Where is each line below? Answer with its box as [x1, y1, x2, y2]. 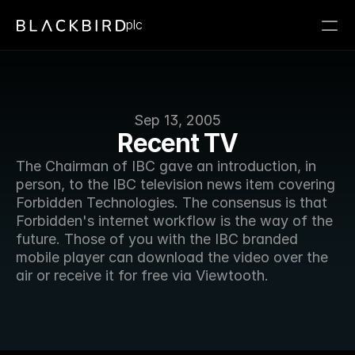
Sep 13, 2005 [134, 112, 221, 128]
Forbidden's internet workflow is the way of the [16, 212, 333, 229]
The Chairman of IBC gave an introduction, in [16, 158, 316, 174]
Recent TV [117, 128, 238, 158]
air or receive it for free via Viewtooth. [16, 267, 273, 284]
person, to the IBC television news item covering [16, 176, 335, 193]
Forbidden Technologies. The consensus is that [16, 194, 327, 211]
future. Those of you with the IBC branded [16, 231, 298, 247]
